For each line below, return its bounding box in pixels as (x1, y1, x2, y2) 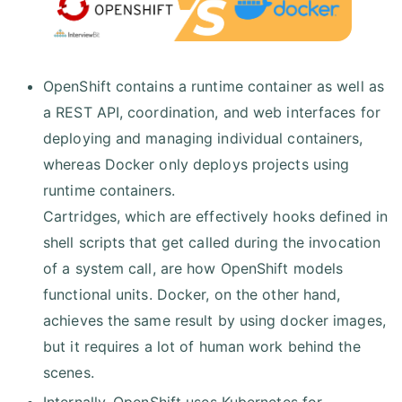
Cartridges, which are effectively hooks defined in (43, 206, 389, 225)
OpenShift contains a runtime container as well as (43, 76, 384, 95)
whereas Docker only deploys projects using (43, 154, 350, 173)
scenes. (43, 363, 94, 381)
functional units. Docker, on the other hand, (43, 284, 341, 303)
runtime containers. (43, 180, 175, 199)
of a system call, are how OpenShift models (43, 258, 344, 277)
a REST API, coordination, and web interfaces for (43, 102, 380, 121)
